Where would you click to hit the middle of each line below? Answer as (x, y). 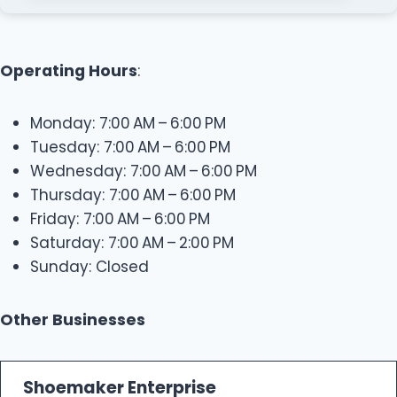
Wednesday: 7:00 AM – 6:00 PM (144, 171)
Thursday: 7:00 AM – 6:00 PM (133, 195)
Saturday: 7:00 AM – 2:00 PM (132, 243)
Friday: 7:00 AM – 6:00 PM (120, 219)
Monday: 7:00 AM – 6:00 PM (128, 124)
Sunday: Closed (90, 267)
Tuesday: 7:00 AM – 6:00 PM (130, 148)
